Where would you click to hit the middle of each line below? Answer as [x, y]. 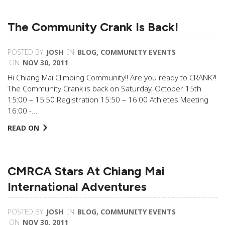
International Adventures [77, 187]
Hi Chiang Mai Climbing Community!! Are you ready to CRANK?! [112, 77]
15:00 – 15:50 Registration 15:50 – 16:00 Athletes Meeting [108, 99]
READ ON [23, 128]
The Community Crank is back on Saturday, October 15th [104, 88]
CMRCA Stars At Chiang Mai [86, 171]
